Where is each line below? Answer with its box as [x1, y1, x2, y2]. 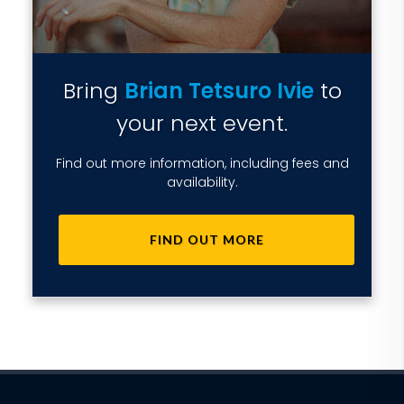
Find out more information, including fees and [55, 154, 349, 172]
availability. [166, 173, 238, 191]
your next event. [116, 108, 288, 138]
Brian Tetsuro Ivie [124, 76, 314, 106]
